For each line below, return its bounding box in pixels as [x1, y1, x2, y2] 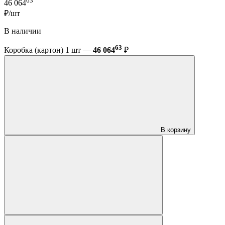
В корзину [161, 126, 191, 134]
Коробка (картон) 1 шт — [4, 46, 93, 55]
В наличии [4, 27, 41, 36]
